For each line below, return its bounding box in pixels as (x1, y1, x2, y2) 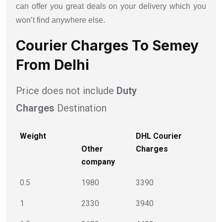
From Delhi (16, 56, 89, 73)
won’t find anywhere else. (16, 15, 105, 24)
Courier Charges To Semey (16, 37, 199, 54)
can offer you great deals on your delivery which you (16, 1, 206, 10)
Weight (20, 131, 46, 141)
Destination (55, 102, 107, 114)
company (81, 157, 115, 166)
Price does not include (16, 84, 116, 97)
